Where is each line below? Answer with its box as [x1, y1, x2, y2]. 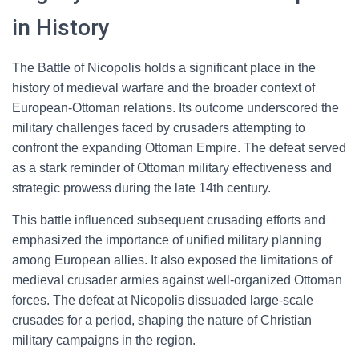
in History [12, 14, 110, 41]
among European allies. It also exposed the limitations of [12, 253, 332, 267]
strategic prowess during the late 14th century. [12, 181, 271, 195]
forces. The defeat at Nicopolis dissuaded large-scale [12, 293, 313, 307]
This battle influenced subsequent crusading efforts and [12, 213, 325, 227]
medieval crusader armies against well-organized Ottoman [12, 273, 342, 287]
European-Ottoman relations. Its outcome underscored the [12, 101, 339, 115]
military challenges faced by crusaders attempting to [12, 121, 305, 135]
